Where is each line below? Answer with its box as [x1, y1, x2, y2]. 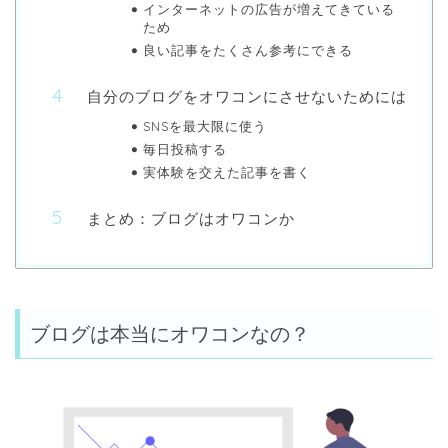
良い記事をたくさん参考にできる [142, 42, 353, 59]
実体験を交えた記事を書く [142, 164, 311, 181]
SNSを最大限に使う [142, 118, 267, 135]
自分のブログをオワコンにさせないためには [87, 87, 407, 107]
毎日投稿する [142, 141, 227, 158]
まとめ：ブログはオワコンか [87, 209, 295, 229]
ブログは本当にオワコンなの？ [30, 322, 310, 345]
